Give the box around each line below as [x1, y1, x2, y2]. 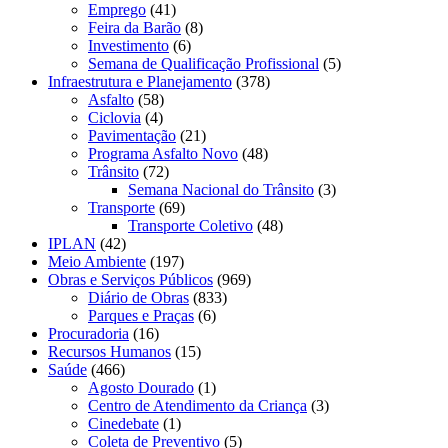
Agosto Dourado [88, 378, 194, 396]
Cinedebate [88, 414, 159, 432]
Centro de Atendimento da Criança [88, 396, 307, 414]
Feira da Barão [88, 18, 181, 36]
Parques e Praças [88, 306, 194, 324]
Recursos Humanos [48, 342, 171, 360]
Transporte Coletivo [128, 216, 253, 234]
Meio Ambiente [48, 252, 146, 270]
